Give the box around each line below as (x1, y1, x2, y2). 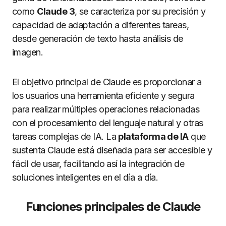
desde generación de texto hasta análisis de (12, 33, 183, 44)
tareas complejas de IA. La (12, 131, 119, 142)
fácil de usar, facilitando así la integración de (12, 158, 185, 169)
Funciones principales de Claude (25, 199, 201, 214)
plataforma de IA (118, 131, 189, 142)
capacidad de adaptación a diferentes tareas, (12, 20, 189, 30)
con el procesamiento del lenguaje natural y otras (12, 118, 203, 128)
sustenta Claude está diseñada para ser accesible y (12, 145, 212, 155)
